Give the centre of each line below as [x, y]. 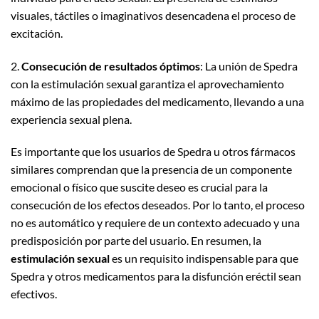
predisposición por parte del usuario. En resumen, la [136, 241]
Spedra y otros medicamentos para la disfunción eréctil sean [156, 276]
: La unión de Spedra [249, 66]
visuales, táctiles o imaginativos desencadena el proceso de [153, 15]
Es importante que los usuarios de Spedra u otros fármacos [153, 152]
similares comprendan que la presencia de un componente [151, 169]
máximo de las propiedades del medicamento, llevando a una [157, 101]
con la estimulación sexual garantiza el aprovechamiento [147, 83]
